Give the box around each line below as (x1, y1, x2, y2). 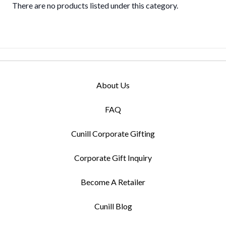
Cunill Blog (94, 201, 132, 211)
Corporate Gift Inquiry (74, 153, 152, 162)
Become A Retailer (81, 177, 145, 187)
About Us (96, 80, 130, 90)
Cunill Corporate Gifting (71, 129, 155, 138)
